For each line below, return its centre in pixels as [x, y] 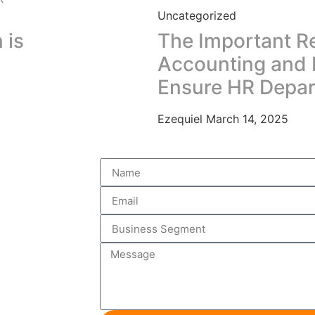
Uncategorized [197, 16]
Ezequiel [182, 119]
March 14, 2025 [247, 119]
